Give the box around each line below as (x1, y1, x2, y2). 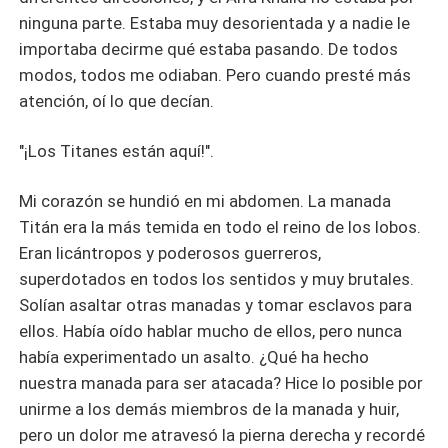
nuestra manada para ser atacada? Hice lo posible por (19, 372, 424, 393)
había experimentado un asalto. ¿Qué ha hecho (19, 346, 370, 367)
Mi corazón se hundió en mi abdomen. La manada (19, 190, 392, 211)
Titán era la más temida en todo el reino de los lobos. (19, 216, 422, 237)
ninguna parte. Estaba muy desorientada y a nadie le (19, 12, 411, 33)
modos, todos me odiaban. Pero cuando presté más (19, 64, 412, 85)
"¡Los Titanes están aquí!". (19, 140, 215, 161)
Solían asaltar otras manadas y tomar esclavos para (19, 294, 413, 315)
